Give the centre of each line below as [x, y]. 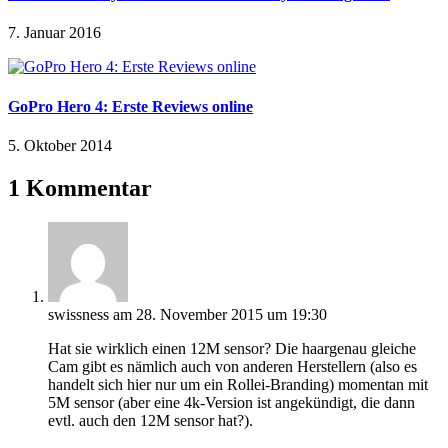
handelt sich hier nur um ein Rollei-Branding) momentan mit [238, 384]
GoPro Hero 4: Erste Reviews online [130, 106]
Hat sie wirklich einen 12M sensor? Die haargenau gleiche [232, 348]
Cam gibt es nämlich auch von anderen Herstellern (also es [232, 366]
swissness [78, 314]
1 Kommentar [80, 187]
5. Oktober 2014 [60, 145]
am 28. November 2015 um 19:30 [220, 314]
